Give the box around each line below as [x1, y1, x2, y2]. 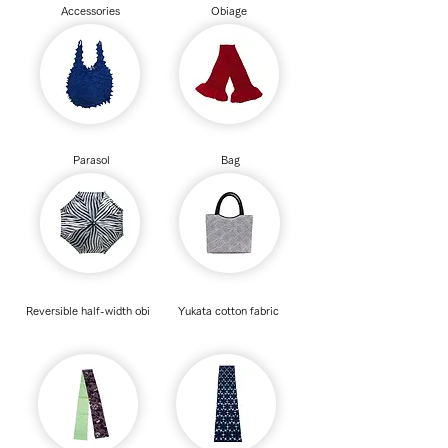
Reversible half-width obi [26, 305, 150, 316]
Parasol [72, 154, 110, 165]
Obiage [210, 5, 247, 16]
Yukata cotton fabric [177, 305, 279, 316]
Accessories [61, 5, 120, 16]
